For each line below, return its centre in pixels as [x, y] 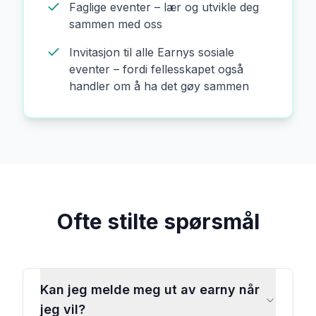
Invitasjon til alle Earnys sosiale [152, 52]
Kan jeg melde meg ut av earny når [150, 290]
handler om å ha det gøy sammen [159, 86]
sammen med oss [116, 24]
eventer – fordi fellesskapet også [156, 69]
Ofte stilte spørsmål [158, 221]
